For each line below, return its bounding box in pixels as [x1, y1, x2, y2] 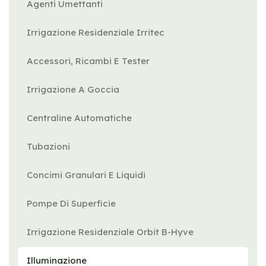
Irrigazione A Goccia [27, 84, 119, 95]
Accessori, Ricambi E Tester [27, 55, 150, 66]
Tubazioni [27, 141, 70, 152]
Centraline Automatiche [27, 112, 132, 123]
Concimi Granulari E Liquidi [27, 169, 145, 180]
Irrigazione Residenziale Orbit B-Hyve [27, 226, 194, 237]
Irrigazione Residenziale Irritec [27, 27, 164, 38]
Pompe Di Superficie [27, 198, 116, 209]
